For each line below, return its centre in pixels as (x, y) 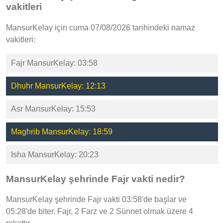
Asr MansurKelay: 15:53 (53, 109)
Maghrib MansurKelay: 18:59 (62, 132)
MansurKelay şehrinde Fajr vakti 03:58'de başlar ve (96, 200)
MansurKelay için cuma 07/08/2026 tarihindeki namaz (101, 28)
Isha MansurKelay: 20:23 (55, 155)
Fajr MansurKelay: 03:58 (54, 63)
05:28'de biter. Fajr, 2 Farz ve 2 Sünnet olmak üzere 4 (100, 212)
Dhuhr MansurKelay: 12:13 (58, 86)
